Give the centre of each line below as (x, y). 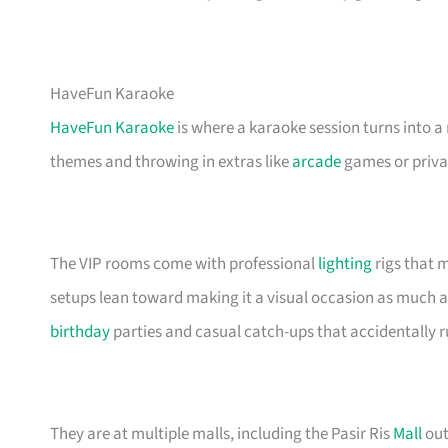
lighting (345, 263)
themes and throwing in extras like (171, 161)
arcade (316, 161)
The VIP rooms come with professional (184, 263)
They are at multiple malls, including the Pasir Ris (221, 433)
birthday (80, 331)
